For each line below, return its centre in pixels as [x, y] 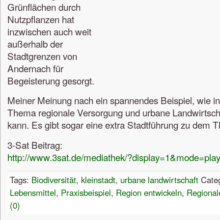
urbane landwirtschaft [159, 179]
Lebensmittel [33, 192]
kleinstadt [98, 179]
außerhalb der [35, 43]
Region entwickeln [149, 192]
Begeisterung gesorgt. [51, 80]
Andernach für [35, 68]
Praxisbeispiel [86, 192]
